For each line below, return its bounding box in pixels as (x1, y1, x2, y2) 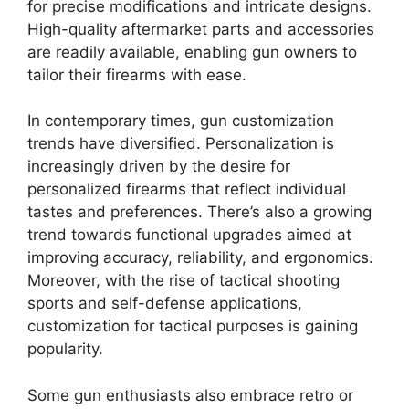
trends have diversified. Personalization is (27, 134, 334, 153)
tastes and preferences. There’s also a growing (27, 203, 372, 222)
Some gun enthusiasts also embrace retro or (27, 385, 353, 404)
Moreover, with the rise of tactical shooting (27, 271, 340, 290)
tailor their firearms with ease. (27, 65, 256, 84)
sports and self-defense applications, (27, 294, 302, 313)
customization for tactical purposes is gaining (27, 317, 358, 336)
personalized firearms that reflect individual (27, 180, 346, 199)
